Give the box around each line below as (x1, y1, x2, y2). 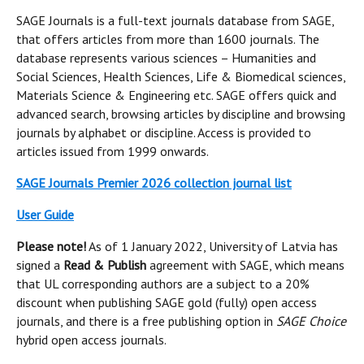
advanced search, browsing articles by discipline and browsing (16, 106, 345, 122)
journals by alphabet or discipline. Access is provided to (16, 124, 311, 141)
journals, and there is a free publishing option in (16, 313, 276, 329)
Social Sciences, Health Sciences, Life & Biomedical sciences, (16, 68, 345, 84)
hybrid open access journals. (16, 331, 167, 348)
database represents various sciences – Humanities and (16, 50, 316, 66)
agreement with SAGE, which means (146, 257, 344, 273)
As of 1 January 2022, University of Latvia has (86, 238, 338, 254)
